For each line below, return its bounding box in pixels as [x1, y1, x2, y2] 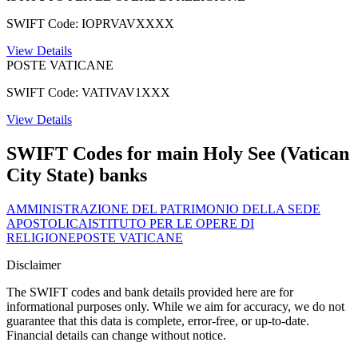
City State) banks [6, 164, 147, 185]
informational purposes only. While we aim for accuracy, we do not [6, 299, 344, 313]
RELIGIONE [6, 230, 76, 245]
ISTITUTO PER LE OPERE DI [88, 216, 254, 230]
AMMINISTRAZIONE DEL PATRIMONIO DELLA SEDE [6, 201, 320, 216]
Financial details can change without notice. [6, 328, 226, 342]
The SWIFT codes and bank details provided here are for [6, 284, 293, 299]
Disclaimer [6, 257, 61, 272]
